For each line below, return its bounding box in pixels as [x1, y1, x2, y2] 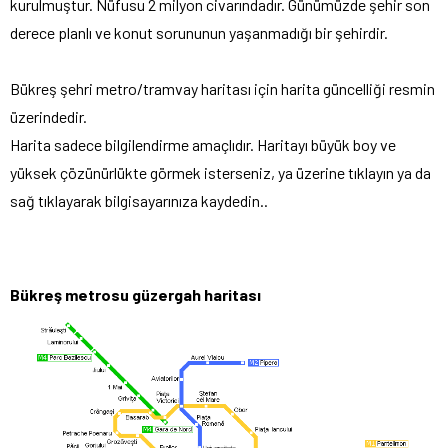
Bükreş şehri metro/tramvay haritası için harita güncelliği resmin [10, 78, 435, 98]
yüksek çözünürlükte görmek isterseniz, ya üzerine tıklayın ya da [10, 162, 431, 182]
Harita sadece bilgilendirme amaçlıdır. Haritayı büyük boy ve [10, 134, 396, 154]
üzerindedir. [10, 106, 87, 126]
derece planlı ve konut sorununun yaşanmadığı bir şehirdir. [10, 22, 388, 42]
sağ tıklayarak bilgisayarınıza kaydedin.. [10, 190, 268, 210]
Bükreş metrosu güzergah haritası [10, 284, 261, 304]
